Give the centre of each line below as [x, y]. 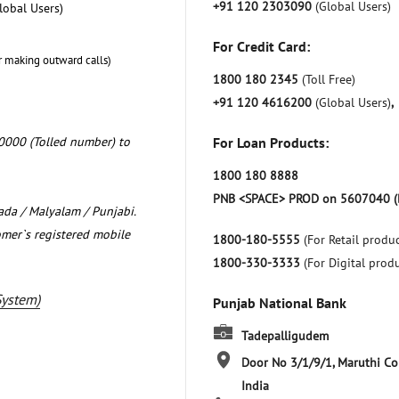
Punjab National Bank [280, 302]
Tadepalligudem [285, 335]
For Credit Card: [261, 46]
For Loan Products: [271, 142]
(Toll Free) [329, 79]
